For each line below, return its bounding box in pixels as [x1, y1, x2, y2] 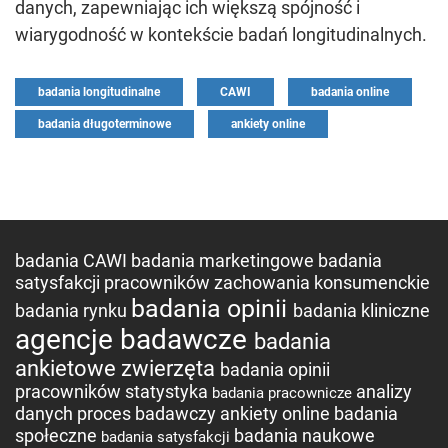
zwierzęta [121, 356, 220, 381]
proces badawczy [77, 403, 220, 424]
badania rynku [15, 300, 131, 321]
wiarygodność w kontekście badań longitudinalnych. [15, 24, 427, 45]
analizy [356, 381, 412, 402]
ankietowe [15, 356, 121, 381]
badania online [311, 85, 389, 99]
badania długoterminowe [38, 117, 171, 131]
